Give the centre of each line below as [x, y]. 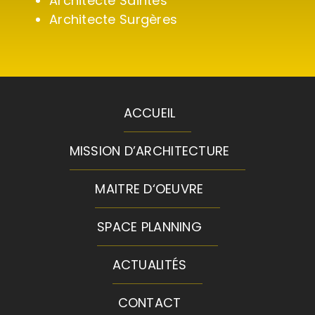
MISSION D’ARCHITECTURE [149, 151]
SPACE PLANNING [149, 227]
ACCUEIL [149, 113]
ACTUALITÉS [149, 265]
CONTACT [149, 303]
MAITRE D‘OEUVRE [149, 189]
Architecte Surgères [114, 20]
